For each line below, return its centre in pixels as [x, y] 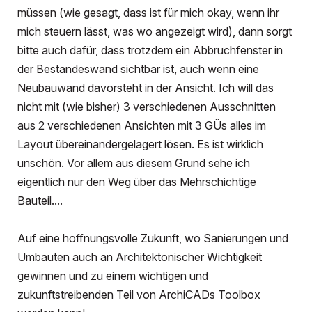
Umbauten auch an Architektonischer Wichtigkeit [140, 257]
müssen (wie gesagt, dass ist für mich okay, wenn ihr [148, 13]
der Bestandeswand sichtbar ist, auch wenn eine [138, 69]
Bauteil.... [40, 201]
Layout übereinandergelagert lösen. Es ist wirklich [140, 145]
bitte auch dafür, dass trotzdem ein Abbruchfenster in [150, 50]
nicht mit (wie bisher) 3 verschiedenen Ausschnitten [147, 107]
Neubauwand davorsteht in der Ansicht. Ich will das [146, 88]
